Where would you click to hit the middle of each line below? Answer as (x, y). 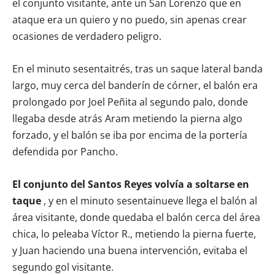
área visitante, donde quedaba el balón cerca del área (136, 218)
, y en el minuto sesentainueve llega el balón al (149, 201)
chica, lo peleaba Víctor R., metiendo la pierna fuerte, (134, 234)
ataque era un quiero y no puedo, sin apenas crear (130, 20)
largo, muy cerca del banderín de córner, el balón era (135, 86)
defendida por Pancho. (65, 152)
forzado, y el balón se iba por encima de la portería (130, 135)
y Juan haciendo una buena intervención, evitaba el (130, 251)
